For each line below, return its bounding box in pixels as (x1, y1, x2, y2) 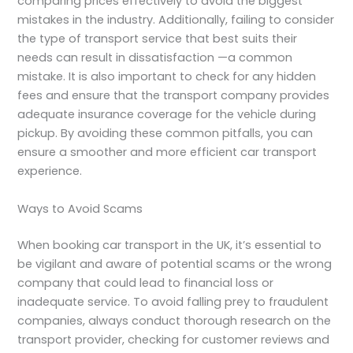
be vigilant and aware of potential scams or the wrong (17, 255, 333, 272)
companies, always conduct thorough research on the (17, 312, 332, 329)
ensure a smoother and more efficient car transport (17, 144, 318, 161)
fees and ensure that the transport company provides (17, 87, 330, 104)
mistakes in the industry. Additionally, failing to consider (17, 12, 335, 28)
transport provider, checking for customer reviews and (17, 331, 330, 347)
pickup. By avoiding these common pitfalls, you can (17, 125, 314, 142)
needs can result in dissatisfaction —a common (17, 50, 293, 66)
